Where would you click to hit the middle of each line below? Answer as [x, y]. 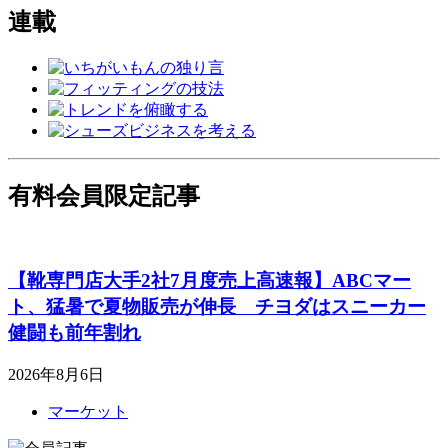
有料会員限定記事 [104, 195]
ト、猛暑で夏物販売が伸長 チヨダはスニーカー [217, 307]
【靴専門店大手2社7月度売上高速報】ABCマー [209, 281]
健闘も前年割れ [74, 333]
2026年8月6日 [56, 374]
